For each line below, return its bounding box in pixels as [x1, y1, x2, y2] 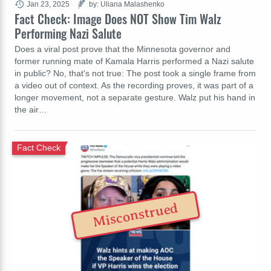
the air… [15, 104, 47, 114]
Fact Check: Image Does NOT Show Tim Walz [15, 9, 221, 28]
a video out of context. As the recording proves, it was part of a [15, 80, 253, 90]
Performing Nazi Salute [15, 24, 122, 42]
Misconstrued [91, 200, 180, 231]
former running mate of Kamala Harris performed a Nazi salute [15, 56, 254, 66]
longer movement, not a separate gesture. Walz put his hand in [15, 92, 255, 102]
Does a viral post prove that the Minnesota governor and [15, 44, 230, 54]
